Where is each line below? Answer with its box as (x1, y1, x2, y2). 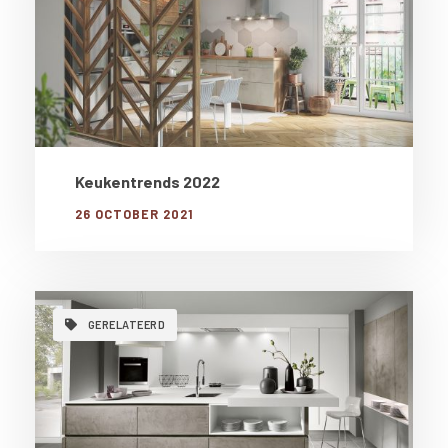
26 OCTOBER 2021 (75, 205, 193, 222)
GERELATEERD (87, 317, 165, 331)
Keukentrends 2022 (75, 171, 220, 191)
